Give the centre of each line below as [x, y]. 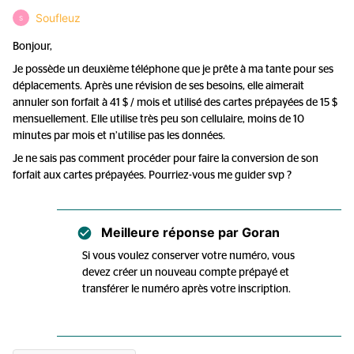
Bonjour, [32, 47]
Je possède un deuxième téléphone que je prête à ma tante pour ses [173, 70]
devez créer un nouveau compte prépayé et [186, 273]
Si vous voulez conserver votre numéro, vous [188, 256]
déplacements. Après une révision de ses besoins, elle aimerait [158, 86]
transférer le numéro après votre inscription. [186, 289]
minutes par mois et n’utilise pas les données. [119, 136]
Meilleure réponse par [170, 232]
